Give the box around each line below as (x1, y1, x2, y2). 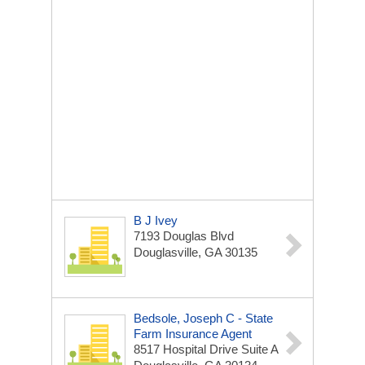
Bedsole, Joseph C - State (134, 311, 273, 325)
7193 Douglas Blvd (134, 229, 234, 243)
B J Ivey (134, 213, 178, 227)
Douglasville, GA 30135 (134, 245, 257, 259)
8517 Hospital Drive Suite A (134, 342, 279, 356)
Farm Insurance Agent (134, 327, 252, 341)
